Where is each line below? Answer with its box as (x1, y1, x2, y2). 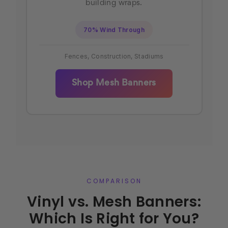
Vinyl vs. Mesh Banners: (27, 192, 201, 212)
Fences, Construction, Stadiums (64, 52, 164, 61)
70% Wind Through (83, 26, 145, 34)
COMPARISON (86, 179, 142, 185)
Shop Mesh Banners (72, 79, 156, 88)
